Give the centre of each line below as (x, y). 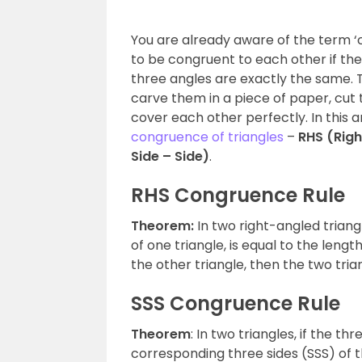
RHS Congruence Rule (238, 195)
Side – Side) (170, 156)
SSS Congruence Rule (236, 303)
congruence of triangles (207, 137)
